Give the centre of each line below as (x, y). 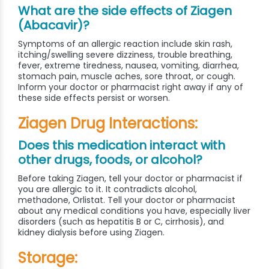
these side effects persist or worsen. (94, 98)
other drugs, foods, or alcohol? (110, 160)
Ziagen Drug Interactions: (108, 124)
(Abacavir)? (54, 26)
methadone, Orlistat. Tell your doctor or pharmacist (127, 200)
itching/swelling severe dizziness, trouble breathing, (125, 55)
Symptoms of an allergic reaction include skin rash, (125, 44)
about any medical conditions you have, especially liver (134, 211)
